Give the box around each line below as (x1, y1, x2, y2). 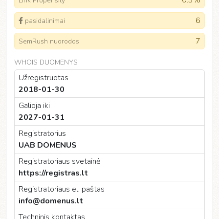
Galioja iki (19, 100, 50, 111)
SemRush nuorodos (19, 36, 79, 46)
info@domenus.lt (19, 196, 83, 206)
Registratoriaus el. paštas (19, 184, 105, 195)
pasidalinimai (24, 16, 65, 25)
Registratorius (19, 128, 66, 139)
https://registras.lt (19, 168, 88, 178)
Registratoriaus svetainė (19, 156, 100, 167)
